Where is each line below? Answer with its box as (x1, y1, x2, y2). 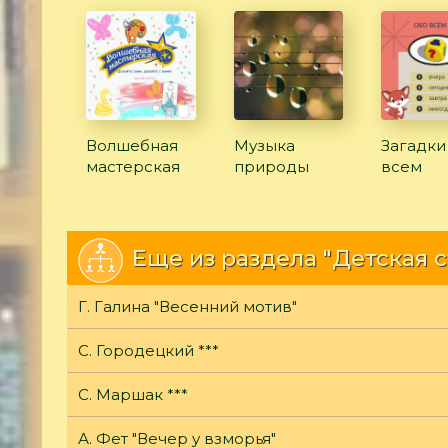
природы (233, 157, 309, 177)
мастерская (86, 157, 180, 177)
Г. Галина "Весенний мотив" (78, 297, 297, 317)
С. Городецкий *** (78, 341, 219, 361)
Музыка (233, 136, 295, 156)
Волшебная (86, 136, 178, 156)
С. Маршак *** (78, 385, 188, 405)
